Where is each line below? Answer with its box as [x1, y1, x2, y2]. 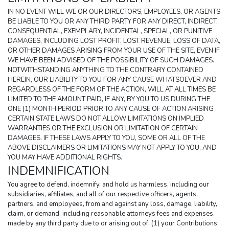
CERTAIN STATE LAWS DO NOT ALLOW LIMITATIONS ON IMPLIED [8, 114, 204, 124]
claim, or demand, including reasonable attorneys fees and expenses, [8, 209, 215, 219]
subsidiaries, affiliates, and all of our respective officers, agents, [8, 190, 198, 199]
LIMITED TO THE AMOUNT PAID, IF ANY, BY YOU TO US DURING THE [8, 95, 210, 104]
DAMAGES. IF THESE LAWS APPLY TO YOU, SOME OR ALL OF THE [8, 133, 205, 143]
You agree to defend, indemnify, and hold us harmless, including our [8, 180, 209, 190]
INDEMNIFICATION [8, 163, 109, 179]
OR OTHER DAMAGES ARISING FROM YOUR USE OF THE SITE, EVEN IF [8, 46, 220, 56]
